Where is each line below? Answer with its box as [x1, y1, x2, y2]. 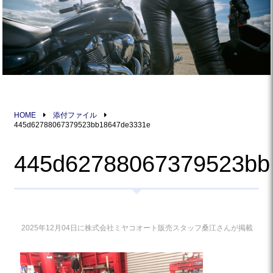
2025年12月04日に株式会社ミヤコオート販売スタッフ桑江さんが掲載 [21, 223, 253, 232]
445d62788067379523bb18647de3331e [14, 120, 151, 129]
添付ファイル [52, 110, 97, 119]
